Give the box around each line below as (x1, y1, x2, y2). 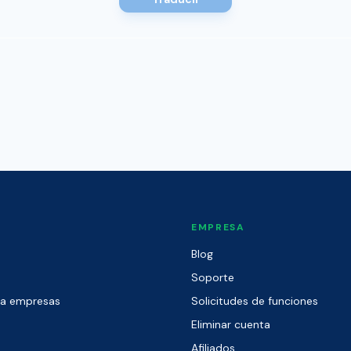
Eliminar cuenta (191, 317, 270, 331)
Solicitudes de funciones (191, 294, 318, 308)
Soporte (191, 270, 234, 284)
